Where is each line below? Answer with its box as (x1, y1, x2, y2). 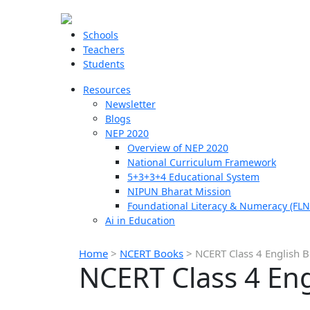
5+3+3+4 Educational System (127, 170, 259, 183)
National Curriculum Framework (127, 156, 276, 169)
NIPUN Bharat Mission (127, 185, 231, 198)
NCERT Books (120, 246, 183, 260)
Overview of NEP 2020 (127, 141, 228, 154)
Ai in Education (105, 214, 175, 227)
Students (83, 57, 125, 71)
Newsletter (105, 98, 156, 111)
